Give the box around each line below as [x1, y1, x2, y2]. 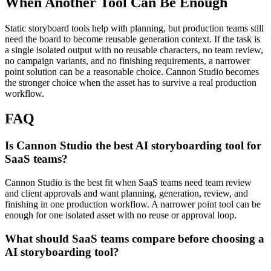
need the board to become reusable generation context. [5, 33, 212, 44]
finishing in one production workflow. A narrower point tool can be [5, 199, 261, 210]
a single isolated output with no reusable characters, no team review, [5, 44, 263, 55]
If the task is [212, 33, 260, 44]
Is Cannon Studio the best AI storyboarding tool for [5, 139, 261, 152]
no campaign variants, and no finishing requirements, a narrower [5, 55, 250, 66]
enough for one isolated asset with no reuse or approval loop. [5, 210, 237, 221]
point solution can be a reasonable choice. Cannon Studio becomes [5, 66, 259, 77]
